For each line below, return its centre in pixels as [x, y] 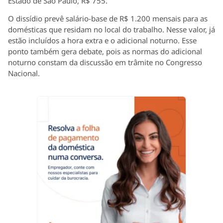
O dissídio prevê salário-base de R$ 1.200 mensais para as [108, 19]
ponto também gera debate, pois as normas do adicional [105, 52]
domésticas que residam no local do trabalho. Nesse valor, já [111, 30]
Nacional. [24, 73]
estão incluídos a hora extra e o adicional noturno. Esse [102, 41]
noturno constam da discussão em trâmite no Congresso [105, 62]
